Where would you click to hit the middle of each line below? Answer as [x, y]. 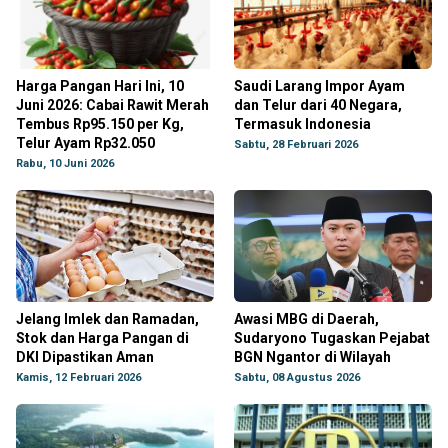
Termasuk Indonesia [302, 124]
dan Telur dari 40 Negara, [318, 105]
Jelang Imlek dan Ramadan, [107, 319]
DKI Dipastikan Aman [85, 357]
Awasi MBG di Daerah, [306, 319]
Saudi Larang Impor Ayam [319, 86]
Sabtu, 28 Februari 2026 [296, 144]
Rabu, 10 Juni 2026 [65, 163]
